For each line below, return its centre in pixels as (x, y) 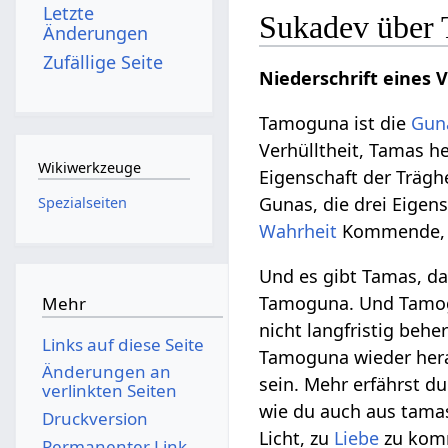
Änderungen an (106, 372)
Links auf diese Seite (122, 344)
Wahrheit (298, 231)
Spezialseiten (82, 202)
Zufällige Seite (103, 61)
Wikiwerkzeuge (89, 168)
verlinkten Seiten (109, 391)
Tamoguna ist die (335, 123)
